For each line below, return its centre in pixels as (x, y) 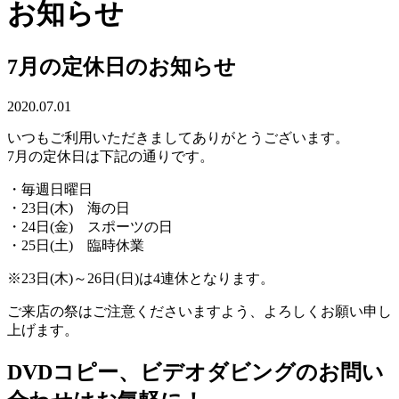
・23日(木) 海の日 (69, 208)
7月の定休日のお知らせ (122, 67)
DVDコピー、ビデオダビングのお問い (195, 372)
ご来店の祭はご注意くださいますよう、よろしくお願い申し (199, 312)
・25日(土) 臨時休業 (76, 246)
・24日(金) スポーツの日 (90, 227)
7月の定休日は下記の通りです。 (110, 157)
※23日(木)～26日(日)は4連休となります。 (141, 279)
